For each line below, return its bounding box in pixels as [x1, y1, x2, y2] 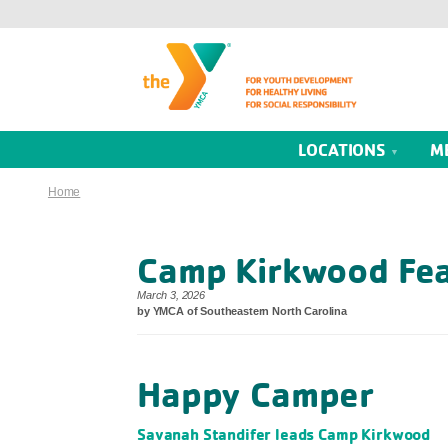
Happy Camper [137, 372, 375, 417]
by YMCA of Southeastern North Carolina [137, 305, 347, 318]
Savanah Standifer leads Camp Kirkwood [137, 424, 431, 445]
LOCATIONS [298, 139, 390, 161]
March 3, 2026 [137, 289, 205, 302]
